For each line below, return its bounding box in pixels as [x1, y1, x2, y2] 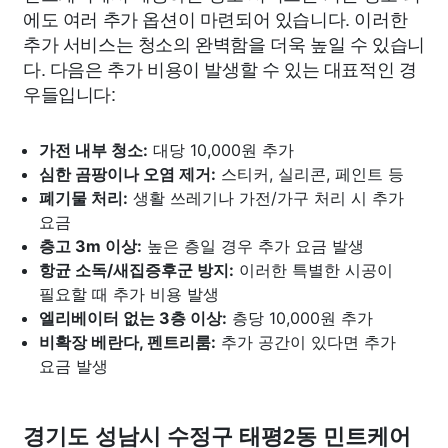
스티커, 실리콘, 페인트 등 [216, 163, 404, 184]
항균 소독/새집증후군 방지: [39, 259, 234, 280]
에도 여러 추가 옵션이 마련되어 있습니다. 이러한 [23, 4, 408, 31]
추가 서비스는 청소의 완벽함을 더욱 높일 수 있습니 [23, 29, 425, 56]
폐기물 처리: [39, 187, 128, 208]
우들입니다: [23, 79, 116, 106]
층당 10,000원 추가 [227, 307, 373, 328]
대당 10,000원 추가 [148, 139, 294, 160]
